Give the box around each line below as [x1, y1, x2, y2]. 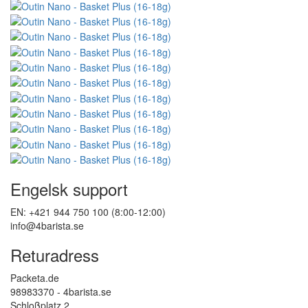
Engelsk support [10, 177, 128, 201]
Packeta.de [10, 271, 59, 285]
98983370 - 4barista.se [10, 285, 111, 299]
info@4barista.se [10, 219, 84, 233]
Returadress [10, 243, 99, 267]
